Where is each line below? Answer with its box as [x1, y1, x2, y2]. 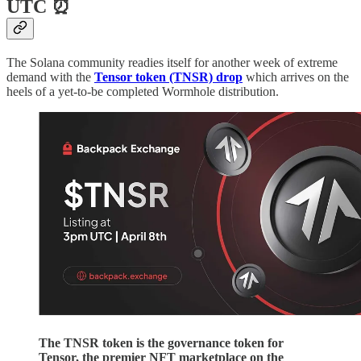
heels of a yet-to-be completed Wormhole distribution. [6, 85, 279, 99]
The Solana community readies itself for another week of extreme [6, 56, 338, 70]
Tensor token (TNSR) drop [94, 70, 243, 85]
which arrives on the [243, 70, 349, 85]
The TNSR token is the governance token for [39, 335, 284, 350]
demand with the [6, 70, 94, 85]
